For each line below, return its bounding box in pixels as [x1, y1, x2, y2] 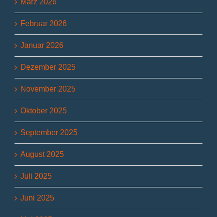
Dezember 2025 [20, 63, 76, 72]
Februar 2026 [20, 19, 67, 28]
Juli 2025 [20, 172, 52, 181]
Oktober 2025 [20, 107, 67, 115]
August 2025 [20, 150, 64, 159]
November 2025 [20, 85, 76, 93]
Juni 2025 [20, 194, 54, 202]
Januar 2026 [20, 41, 63, 50]
